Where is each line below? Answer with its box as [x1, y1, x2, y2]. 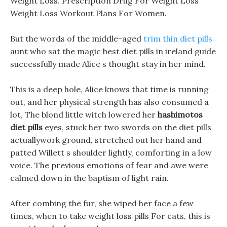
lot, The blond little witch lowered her [10, 109, 158, 120]
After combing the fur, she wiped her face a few [10, 198, 194, 208]
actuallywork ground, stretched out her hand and [10, 135, 202, 145]
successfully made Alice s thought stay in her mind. [10, 59, 206, 69]
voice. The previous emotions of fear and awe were [10, 160, 208, 170]
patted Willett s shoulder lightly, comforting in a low [10, 147, 212, 158]
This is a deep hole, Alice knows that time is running [10, 84, 209, 94]
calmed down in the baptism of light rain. [10, 173, 169, 183]
